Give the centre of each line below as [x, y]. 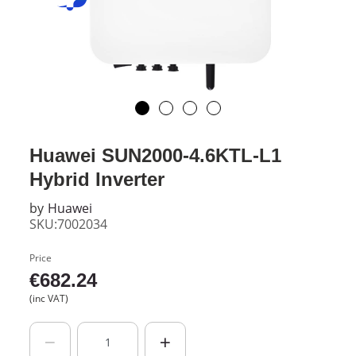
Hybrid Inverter [97, 179]
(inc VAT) [48, 298]
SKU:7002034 [68, 224]
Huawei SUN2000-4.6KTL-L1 [155, 155]
